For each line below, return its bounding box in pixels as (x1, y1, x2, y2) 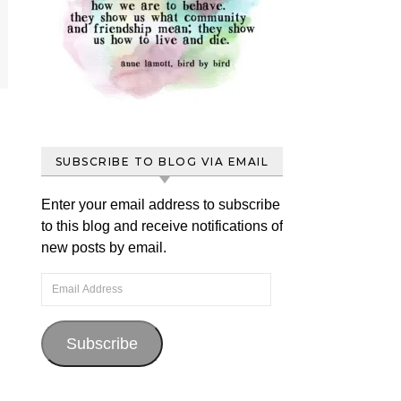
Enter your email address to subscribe (41, 197, 280, 212)
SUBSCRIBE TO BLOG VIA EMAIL (55, 155, 269, 168)
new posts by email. (41, 240, 166, 255)
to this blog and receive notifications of (41, 218, 283, 234)
